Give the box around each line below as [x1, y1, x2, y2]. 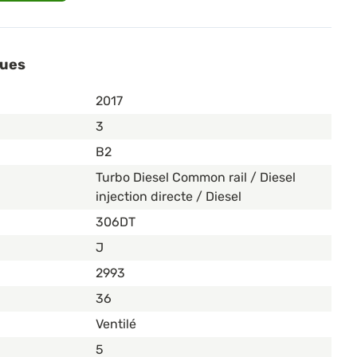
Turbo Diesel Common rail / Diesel [96, 170, 296, 186]
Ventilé [96, 316, 136, 332]
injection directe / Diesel [96, 189, 241, 205]
